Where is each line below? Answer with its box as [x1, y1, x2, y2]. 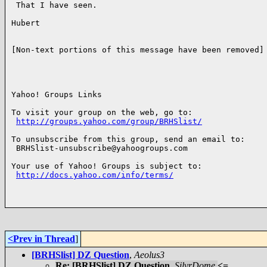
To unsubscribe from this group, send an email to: [11, 135, 245, 144]
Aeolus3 [134, 250, 164, 260]
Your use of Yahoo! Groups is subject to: [11, 162, 202, 170]
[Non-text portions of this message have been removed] [11, 45, 264, 54]
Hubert [11, 18, 40, 27]
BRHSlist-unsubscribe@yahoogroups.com [11, 144, 188, 153]
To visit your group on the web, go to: [11, 108, 193, 117]
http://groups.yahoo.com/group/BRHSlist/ [16, 117, 202, 126]
